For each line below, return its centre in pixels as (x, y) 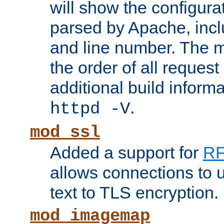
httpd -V (90, 109)
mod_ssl (65, 133)
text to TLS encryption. (134, 193)
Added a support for (126, 153)
